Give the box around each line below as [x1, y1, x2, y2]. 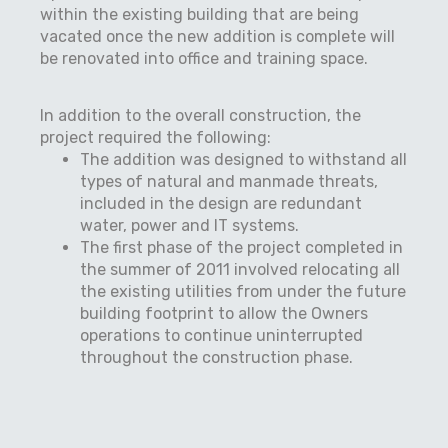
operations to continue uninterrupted [80, 326, 363, 345]
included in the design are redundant [80, 194, 362, 213]
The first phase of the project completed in [80, 238, 403, 257]
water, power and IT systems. [80, 216, 299, 235]
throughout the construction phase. [80, 348, 353, 367]
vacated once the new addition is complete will [40, 27, 395, 46]
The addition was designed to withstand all [80, 150, 407, 169]
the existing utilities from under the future [80, 282, 406, 301]
